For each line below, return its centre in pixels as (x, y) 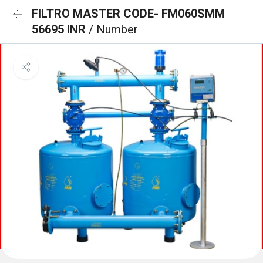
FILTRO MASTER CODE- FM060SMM (128, 14)
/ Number (113, 29)
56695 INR (60, 29)
